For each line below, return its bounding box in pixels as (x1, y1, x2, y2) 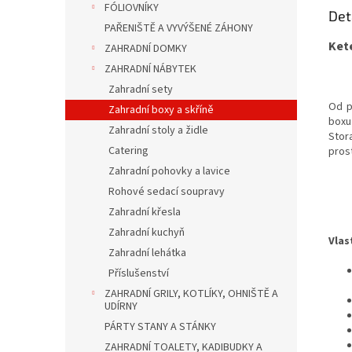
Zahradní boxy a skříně (108, 102, 214, 118)
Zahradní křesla (108, 204, 181, 220)
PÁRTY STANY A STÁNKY (104, 319, 216, 335)
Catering (108, 143, 148, 159)
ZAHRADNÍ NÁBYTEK (104, 61, 196, 77)
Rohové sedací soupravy (108, 184, 225, 200)
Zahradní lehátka (108, 245, 186, 261)
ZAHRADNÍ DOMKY (104, 41, 187, 57)
